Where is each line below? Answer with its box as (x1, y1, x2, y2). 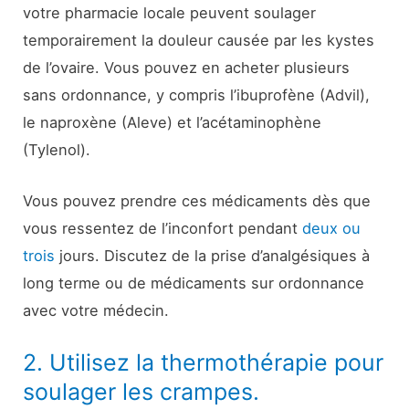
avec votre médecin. (23, 300, 170, 320)
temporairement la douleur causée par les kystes (23, 30, 375, 49)
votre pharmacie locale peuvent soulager (23, 3, 317, 22)
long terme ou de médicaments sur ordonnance (23, 273, 365, 292)
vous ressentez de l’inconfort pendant (23, 218, 303, 237)
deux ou (302, 218, 362, 237)
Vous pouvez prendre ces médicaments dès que (23, 191, 372, 210)
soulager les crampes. (23, 378, 260, 406)
